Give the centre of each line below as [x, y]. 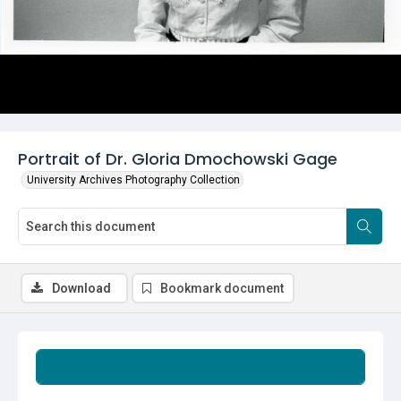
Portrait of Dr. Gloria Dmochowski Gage [178, 159]
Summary [200, 367]
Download [81, 288]
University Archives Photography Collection [133, 180]
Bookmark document [222, 288]
